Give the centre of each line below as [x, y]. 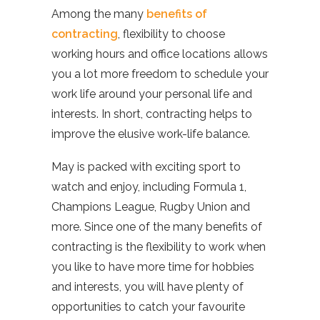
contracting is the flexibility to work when [159, 247]
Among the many [99, 14]
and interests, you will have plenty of [147, 287]
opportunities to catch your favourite [148, 307]
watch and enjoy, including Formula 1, [149, 187]
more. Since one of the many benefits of [157, 227]
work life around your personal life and [152, 94]
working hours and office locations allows [160, 54]
